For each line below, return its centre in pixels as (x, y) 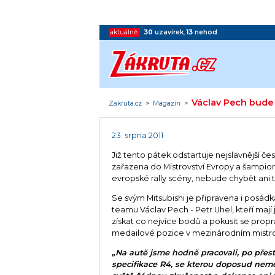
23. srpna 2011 (138, 136)
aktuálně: (125, 32)
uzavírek (169, 32)
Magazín (167, 103)
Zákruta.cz (126, 103)
